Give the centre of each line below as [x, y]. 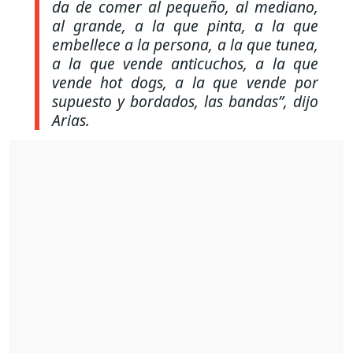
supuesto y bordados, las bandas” [168, 102]
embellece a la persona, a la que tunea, [185, 45]
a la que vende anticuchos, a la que [185, 64]
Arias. [71, 121]
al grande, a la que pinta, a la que [185, 26]
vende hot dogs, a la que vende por [185, 83]
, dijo [301, 102]
